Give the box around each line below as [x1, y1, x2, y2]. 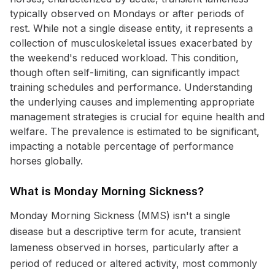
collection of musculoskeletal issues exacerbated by [10, 37, 252, 49]
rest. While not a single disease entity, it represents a [10, 22, 253, 34]
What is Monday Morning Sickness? [10, 185, 204, 198]
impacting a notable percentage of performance [10, 140, 234, 152]
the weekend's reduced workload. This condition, [10, 52, 239, 64]
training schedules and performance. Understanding [10, 81, 252, 93]
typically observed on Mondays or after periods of [10, 7, 244, 20]
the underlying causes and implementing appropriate [10, 96, 255, 108]
